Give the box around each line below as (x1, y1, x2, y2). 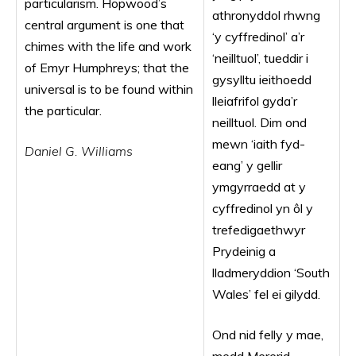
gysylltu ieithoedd (212, 72, 311, 87)
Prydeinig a (212, 243, 276, 259)
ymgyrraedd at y (212, 179, 306, 195)
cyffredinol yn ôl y (212, 200, 313, 216)
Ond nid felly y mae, (212, 327, 323, 342)
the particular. (25, 103, 102, 118)
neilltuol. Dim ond (212, 114, 307, 130)
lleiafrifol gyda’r (212, 93, 297, 109)
